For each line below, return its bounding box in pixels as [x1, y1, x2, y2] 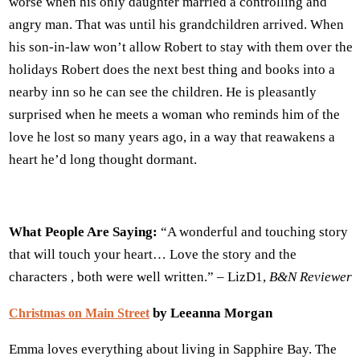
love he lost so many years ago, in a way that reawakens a [9, 129, 335, 145]
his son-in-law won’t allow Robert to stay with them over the [9, 39, 353, 55]
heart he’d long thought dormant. [9, 152, 197, 168]
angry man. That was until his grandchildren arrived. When [9, 17, 344, 33]
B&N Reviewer [269, 269, 352, 285]
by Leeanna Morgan [149, 305, 272, 321]
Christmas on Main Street [9, 306, 149, 321]
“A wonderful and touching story [161, 224, 348, 240]
